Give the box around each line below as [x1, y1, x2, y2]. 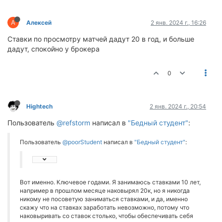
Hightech [26, 103, 53, 110]
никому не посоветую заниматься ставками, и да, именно [20, 195, 188, 203]
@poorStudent [62, 138, 102, 146]
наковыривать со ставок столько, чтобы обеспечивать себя [20, 212, 193, 220]
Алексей [26, 19, 52, 26]
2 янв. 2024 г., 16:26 [151, 19, 206, 26]
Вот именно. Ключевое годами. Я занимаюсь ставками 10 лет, [20, 178, 201, 186]
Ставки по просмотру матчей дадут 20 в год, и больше [7, 35, 194, 43]
